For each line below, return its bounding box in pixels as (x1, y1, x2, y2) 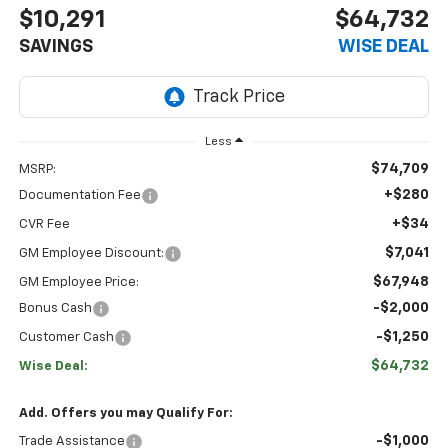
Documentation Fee (18, 188, 141, 202)
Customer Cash (18, 330, 114, 344)
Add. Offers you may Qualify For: (18, 406, 233, 420)
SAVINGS (18, 37, 93, 56)
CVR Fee (18, 217, 70, 231)
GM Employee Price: (18, 275, 139, 289)
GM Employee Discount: (18, 246, 164, 260)
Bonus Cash (18, 301, 92, 315)
